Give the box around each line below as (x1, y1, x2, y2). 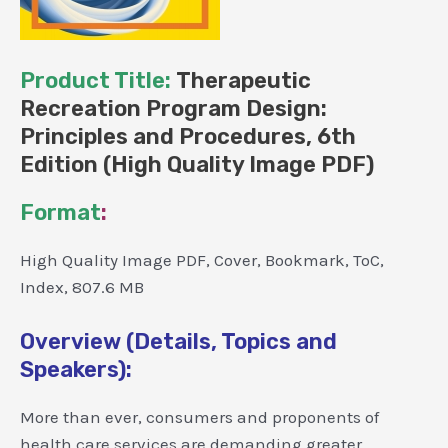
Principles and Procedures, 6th (20, 122, 356, 150)
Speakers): (20, 356, 132, 384)
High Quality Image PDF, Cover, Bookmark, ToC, (20, 249, 384, 270)
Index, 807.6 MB (20, 276, 144, 297)
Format (20, 198, 101, 226)
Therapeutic (171, 66, 311, 94)
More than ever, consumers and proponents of (20, 407, 379, 428)
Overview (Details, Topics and (20, 328, 337, 356)
